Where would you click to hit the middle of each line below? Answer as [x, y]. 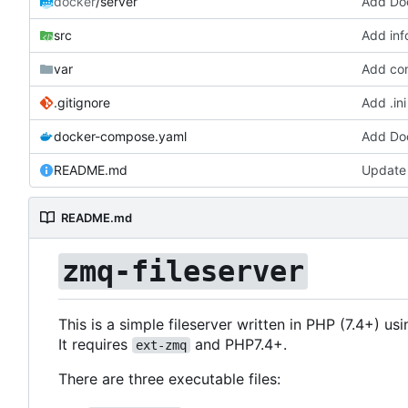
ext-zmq [161, 345]
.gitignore [82, 103]
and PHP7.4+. [239, 344]
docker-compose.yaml [120, 137]
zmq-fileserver [183, 272]
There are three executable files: [169, 378]
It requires [95, 344]
